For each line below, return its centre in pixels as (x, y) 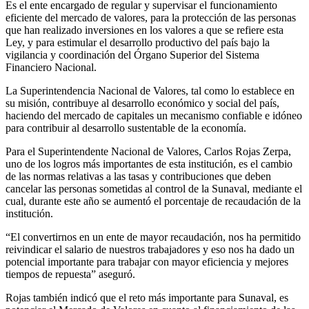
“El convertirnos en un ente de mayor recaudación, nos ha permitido (153, 237)
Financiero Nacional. (51, 67)
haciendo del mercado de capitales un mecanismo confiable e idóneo (154, 115)
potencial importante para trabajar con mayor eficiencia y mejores (147, 261)
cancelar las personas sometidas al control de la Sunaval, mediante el (154, 188)
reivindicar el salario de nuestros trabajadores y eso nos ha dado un (150, 249)
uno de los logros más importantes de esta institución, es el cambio (149, 163)
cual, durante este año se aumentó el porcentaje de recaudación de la (153, 201)
